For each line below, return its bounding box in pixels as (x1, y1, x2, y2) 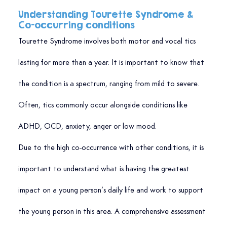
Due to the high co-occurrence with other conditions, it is (18, 144, 206, 153)
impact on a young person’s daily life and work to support (18, 186, 205, 195)
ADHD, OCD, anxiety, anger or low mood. (18, 123, 157, 131)
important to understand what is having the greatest (18, 165, 192, 174)
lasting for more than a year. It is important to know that (18, 59, 206, 67)
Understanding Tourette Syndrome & (18, 9, 196, 20)
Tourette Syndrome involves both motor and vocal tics (18, 37, 198, 46)
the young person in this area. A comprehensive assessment (18, 208, 208, 216)
